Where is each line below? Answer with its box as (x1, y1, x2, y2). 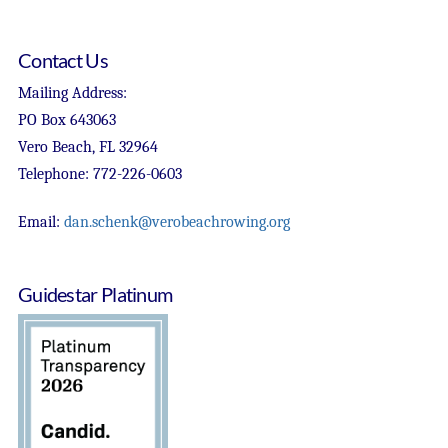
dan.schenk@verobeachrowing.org (63, 212, 290, 231)
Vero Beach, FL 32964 (17, 137, 158, 156)
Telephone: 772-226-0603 (17, 164, 182, 183)
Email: (17, 212, 64, 231)
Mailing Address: (17, 83, 127, 102)
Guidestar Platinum (17, 281, 173, 306)
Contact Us (17, 47, 108, 72)
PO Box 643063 (17, 110, 116, 129)
